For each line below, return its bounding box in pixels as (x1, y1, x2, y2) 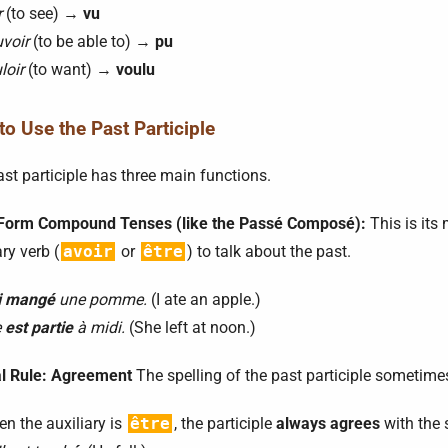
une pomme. (55, 290, 147, 309)
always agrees (276, 414, 380, 433)
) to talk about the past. (187, 242, 351, 261)
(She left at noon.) (125, 318, 256, 337)
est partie (5, 318, 73, 337)
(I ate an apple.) (147, 290, 261, 309)
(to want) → (24, 60, 116, 79)
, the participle (174, 414, 276, 433)
